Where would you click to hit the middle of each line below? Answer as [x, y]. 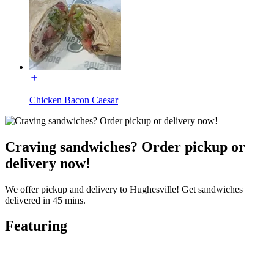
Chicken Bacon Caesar [74, 100]
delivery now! [48, 163]
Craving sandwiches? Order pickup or [125, 146]
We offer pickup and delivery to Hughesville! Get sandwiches [124, 189]
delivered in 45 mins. [45, 200]
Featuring [36, 226]
